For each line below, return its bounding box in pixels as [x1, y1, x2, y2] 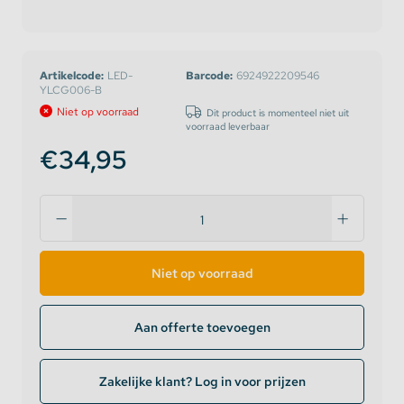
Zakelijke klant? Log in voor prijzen [98, 373, 306, 390]
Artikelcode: [40, 69, 104, 83]
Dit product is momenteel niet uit [207, 106, 349, 119]
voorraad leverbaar [186, 120, 270, 133]
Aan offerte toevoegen [133, 319, 271, 335]
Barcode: [186, 69, 233, 83]
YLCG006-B [40, 83, 102, 97]
